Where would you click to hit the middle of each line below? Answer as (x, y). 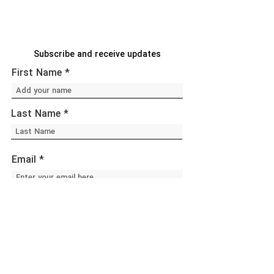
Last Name (36, 113)
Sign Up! (97, 207)
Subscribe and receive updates (97, 54)
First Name (37, 72)
